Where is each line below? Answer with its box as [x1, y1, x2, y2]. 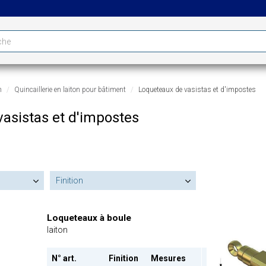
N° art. [51, 253, 77, 263]
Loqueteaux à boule [46, 212, 131, 223]
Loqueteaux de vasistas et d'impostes [138, 85, 256, 94]
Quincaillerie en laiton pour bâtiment [14, 85, 126, 94]
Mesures [150, 253, 186, 263]
